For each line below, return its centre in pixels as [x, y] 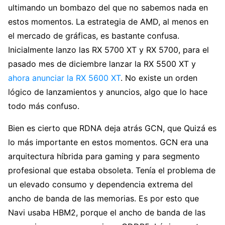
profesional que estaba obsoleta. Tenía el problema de [112, 170]
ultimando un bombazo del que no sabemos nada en [108, 7]
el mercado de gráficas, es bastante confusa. [94, 35]
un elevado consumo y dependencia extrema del [100, 184]
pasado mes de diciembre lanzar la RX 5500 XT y [102, 64]
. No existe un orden [159, 78]
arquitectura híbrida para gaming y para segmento [104, 156]
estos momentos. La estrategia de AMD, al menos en [108, 21]
